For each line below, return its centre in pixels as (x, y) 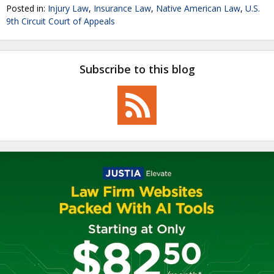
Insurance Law (122, 8)
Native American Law (198, 8)
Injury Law (68, 8)
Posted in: (27, 8)
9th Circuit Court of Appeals (61, 21)
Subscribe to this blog (137, 69)
